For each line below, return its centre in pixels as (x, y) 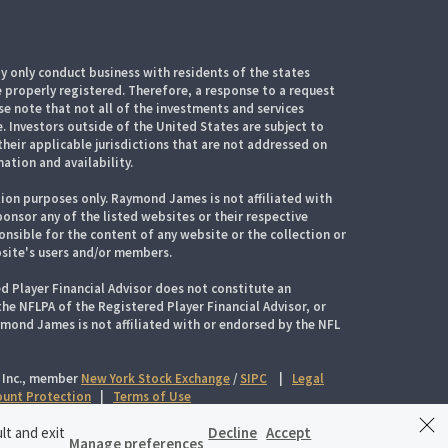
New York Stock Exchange (155, 378)
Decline (233, 432)
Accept (289, 432)
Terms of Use (152, 396)
